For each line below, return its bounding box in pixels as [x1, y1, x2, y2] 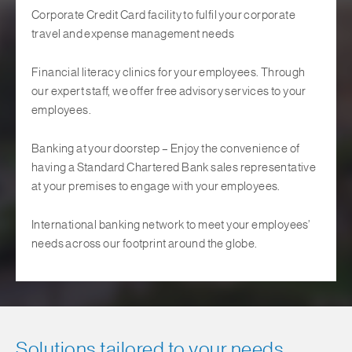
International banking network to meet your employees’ [31, 219, 311, 231]
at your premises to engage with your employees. [31, 181, 280, 192]
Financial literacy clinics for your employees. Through [31, 67, 306, 79]
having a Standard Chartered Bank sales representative [31, 162, 317, 174]
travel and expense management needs [31, 28, 234, 40]
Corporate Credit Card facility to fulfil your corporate [31, 9, 295, 21]
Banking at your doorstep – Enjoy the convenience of [31, 143, 300, 155]
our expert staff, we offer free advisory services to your [31, 86, 306, 97]
